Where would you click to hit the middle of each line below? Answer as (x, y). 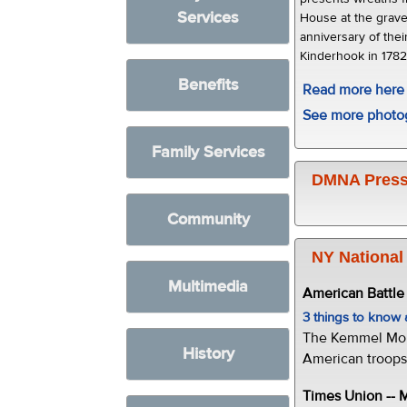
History (208, 354)
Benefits (208, 85)
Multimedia (208, 287)
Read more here (354, 90)
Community (208, 219)
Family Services (208, 152)
